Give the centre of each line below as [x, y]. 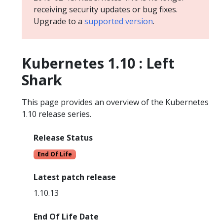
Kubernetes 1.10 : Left [98, 63]
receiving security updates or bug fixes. [106, 9]
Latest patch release [75, 177]
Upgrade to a [59, 21]
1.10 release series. [56, 114]
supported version [119, 21]
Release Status [63, 137]
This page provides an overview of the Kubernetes [115, 102]
